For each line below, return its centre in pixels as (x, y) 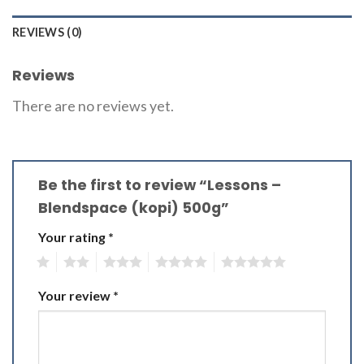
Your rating (73, 236)
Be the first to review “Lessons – (160, 184)
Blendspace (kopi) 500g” (135, 207)
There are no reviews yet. (93, 105)
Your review (76, 295)
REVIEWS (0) (48, 32)
